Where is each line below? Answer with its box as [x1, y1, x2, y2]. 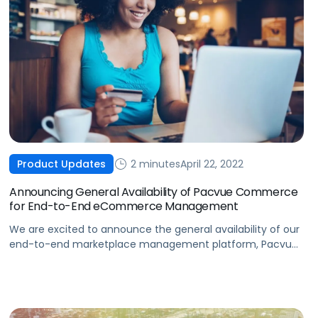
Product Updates [17, 157, 106, 172]
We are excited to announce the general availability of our [9, 222, 300, 237]
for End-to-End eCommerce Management [9, 198, 238, 215]
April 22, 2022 [180, 156, 244, 171]
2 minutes [128, 156, 181, 171]
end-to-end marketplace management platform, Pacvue [9, 237, 299, 252]
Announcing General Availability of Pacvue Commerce [9, 184, 298, 201]
